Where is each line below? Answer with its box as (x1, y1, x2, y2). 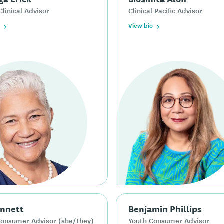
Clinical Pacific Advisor (128, 5, 202, 16)
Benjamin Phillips (128, 202, 202, 215)
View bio (128, 20, 153, 31)
